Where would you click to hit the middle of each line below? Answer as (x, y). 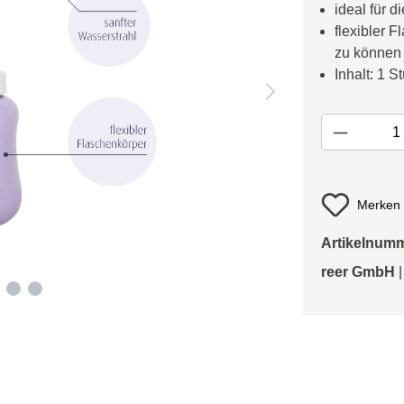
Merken (379, 205)
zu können (368, 53)
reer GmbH (358, 272)
